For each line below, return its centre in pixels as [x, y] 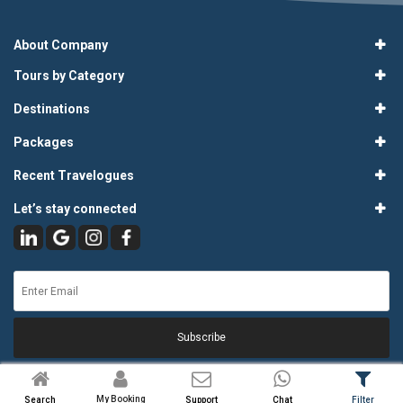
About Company [61, 45]
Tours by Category [69, 76]
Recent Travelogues [74, 175]
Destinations [52, 109]
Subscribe [201, 337]
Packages [44, 142]
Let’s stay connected [75, 209]
